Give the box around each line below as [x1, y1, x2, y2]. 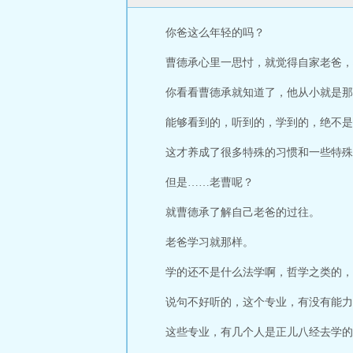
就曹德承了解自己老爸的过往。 [165, 206, 320, 218]
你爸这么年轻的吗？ [165, 27, 265, 39]
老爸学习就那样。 [165, 236, 254, 248]
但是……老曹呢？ [165, 176, 254, 188]
